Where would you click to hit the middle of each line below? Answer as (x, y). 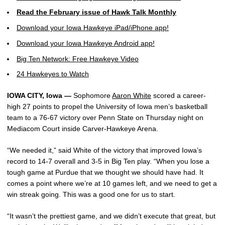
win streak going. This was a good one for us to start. (91, 195)
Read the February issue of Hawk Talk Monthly (96, 12)
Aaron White (132, 96)
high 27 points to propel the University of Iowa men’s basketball (107, 107)
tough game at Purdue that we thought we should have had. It (105, 173)
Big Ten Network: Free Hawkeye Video (78, 59)
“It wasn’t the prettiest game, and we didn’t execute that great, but (111, 216)
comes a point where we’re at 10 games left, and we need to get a (112, 184)
